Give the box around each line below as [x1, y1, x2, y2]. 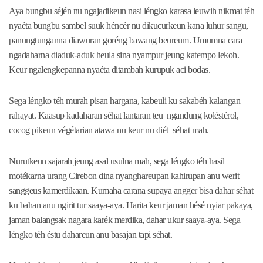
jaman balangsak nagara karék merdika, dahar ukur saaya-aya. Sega [9, 215, 240, 225]
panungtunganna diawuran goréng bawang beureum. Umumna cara [9, 35, 242, 46]
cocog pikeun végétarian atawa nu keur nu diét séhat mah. [9, 125, 209, 136]
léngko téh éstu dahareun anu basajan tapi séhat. [9, 230, 172, 240]
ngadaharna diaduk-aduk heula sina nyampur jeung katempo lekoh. [9, 50, 239, 60]
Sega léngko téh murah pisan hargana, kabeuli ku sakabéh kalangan [9, 96, 240, 106]
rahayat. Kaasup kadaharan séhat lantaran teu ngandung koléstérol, [9, 110, 238, 121]
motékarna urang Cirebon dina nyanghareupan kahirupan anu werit [9, 171, 239, 181]
